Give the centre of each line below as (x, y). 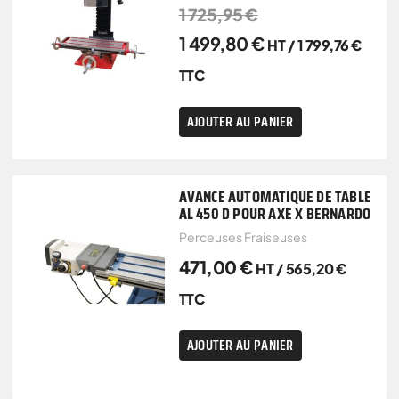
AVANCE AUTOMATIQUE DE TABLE (275, 196)
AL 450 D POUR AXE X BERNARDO (275, 213)
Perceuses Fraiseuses (243, 236)
